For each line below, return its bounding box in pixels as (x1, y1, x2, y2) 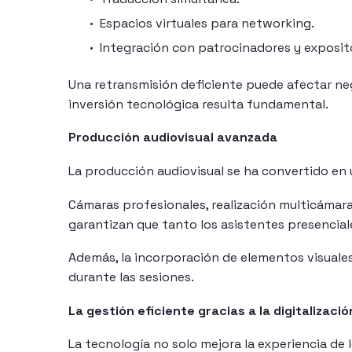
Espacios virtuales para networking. (100, 14, 314, 31)
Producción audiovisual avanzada (68, 129, 277, 146)
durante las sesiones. (68, 269, 194, 286)
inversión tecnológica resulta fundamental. (68, 95, 328, 112)
